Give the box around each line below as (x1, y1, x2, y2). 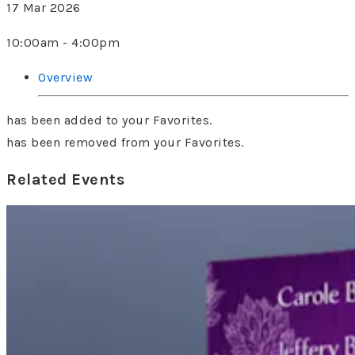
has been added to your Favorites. (6, 113, 212, 128)
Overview (38, 70, 93, 86)
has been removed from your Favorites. (6, 135, 244, 151)
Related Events (6, 170, 124, 189)
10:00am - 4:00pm (6, 35, 120, 51)
